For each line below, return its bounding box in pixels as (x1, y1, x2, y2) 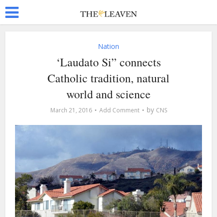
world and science (66, 86, 151, 102)
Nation (98, 42, 119, 51)
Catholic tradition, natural (47, 70, 170, 86)
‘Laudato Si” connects (56, 54, 161, 70)
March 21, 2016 (50, 106, 92, 114)
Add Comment (99, 106, 139, 114)
